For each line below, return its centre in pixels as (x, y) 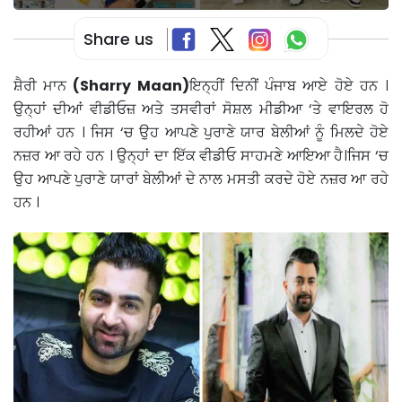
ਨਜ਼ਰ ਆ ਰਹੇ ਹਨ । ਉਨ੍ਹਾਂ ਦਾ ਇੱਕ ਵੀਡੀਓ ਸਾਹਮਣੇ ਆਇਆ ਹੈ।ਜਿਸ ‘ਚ (201, 156)
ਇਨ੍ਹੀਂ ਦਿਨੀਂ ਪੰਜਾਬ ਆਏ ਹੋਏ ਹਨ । (289, 86)
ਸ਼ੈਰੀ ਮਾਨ (44, 86)
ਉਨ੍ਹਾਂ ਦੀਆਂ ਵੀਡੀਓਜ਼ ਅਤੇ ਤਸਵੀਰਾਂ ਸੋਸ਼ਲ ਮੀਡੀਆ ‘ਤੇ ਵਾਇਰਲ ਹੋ (201, 109)
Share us (118, 39)
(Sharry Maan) (131, 86)
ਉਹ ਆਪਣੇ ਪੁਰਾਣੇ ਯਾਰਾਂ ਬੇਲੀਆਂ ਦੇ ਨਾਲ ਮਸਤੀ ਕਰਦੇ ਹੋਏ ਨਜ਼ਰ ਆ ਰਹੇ (201, 179)
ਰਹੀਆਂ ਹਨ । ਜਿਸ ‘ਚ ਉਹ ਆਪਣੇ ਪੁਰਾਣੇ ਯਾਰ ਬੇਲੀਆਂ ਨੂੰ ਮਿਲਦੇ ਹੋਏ (201, 133)
